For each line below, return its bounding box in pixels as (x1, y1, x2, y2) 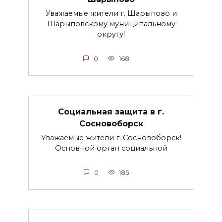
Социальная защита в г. (58, 107, 164, 116)
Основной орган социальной (55, 144, 167, 153)
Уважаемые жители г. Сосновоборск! (41, 133, 181, 143)
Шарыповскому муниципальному (47, 19, 175, 29)
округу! (97, 30, 125, 39)
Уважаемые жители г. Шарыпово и (45, 9, 177, 18)
